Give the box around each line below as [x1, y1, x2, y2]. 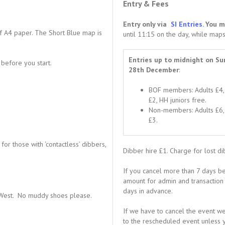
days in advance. [123, 186, 173, 195]
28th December [129, 65, 179, 74]
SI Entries [171, 20, 202, 29]
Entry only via [123, 20, 171, 29]
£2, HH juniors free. [149, 95, 206, 104]
